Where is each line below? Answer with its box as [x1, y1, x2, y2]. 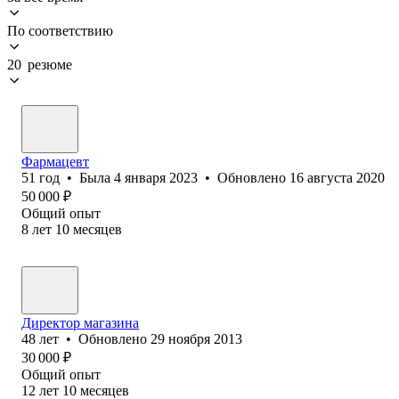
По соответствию [7, 22, 113, 38]
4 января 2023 [114, 169, 198, 185]
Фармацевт [21, 153, 89, 169]
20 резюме [7, 56, 72, 72]
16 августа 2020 [289, 169, 385, 185]
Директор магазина [21, 314, 139, 330]
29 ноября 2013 [151, 330, 242, 346]
